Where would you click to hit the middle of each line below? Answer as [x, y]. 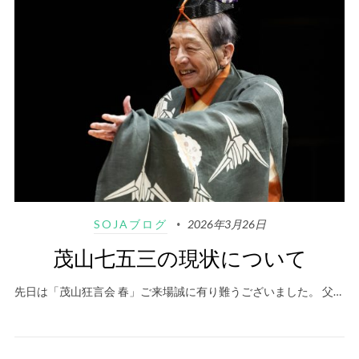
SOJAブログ [130, 224]
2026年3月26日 [226, 224]
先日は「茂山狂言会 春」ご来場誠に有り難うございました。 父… [177, 292]
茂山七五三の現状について [179, 258]
